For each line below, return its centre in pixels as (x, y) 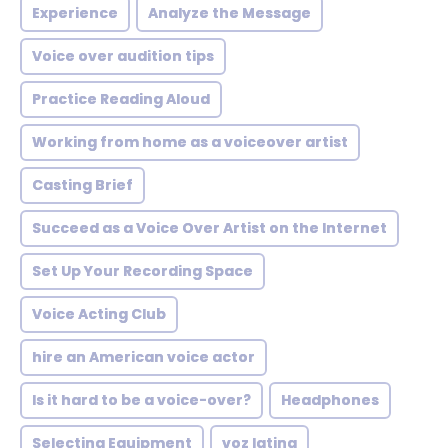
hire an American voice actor (143, 357)
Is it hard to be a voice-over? (141, 400)
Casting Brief (82, 185)
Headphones (330, 400)
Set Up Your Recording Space (142, 271)
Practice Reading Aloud (121, 99)
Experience (75, 13)
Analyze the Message (229, 13)
